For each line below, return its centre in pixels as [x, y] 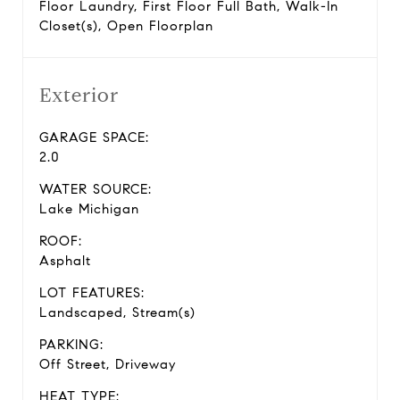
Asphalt [65, 261]
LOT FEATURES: [92, 293]
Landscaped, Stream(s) [117, 312]
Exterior [79, 95]
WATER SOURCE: [96, 189]
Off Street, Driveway [108, 364]
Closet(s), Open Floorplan [126, 26]
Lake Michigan [89, 209]
